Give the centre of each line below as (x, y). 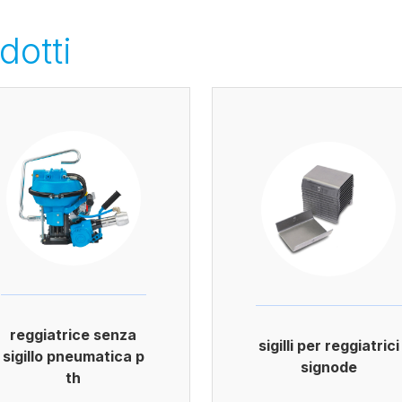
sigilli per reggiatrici (328, 345)
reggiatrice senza (74, 335)
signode (328, 367)
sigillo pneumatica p (73, 356)
